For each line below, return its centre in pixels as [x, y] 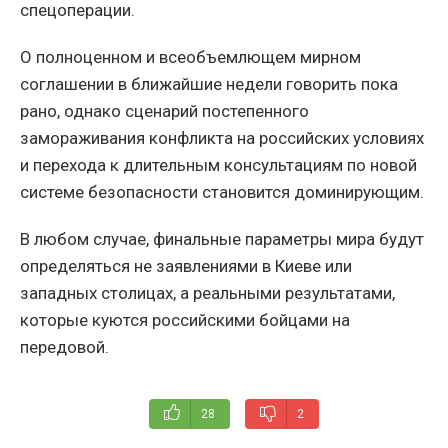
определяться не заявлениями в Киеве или [186, 265]
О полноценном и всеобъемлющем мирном [190, 56]
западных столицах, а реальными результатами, [207, 292]
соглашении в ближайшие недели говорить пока [209, 83]
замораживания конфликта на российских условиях [222, 137]
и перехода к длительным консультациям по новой [218, 164]
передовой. [64, 346]
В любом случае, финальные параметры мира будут [222, 238]
